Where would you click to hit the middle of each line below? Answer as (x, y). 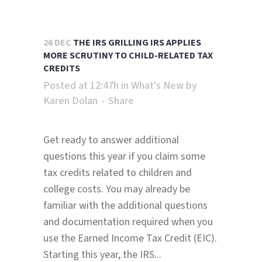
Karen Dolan (70, 101)
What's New (157, 86)
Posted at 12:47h (81, 86)
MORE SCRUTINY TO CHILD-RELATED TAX (128, 56)
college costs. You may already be (117, 189)
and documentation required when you (128, 222)
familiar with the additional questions (125, 206)
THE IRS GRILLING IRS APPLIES (137, 43)
